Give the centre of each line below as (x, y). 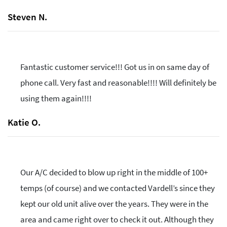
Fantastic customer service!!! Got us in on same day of (115, 67)
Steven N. (27, 17)
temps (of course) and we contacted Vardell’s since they (118, 188)
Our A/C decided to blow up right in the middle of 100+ (114, 173)
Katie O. (24, 122)
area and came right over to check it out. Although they (117, 220)
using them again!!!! (56, 99)
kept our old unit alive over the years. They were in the (114, 204)
